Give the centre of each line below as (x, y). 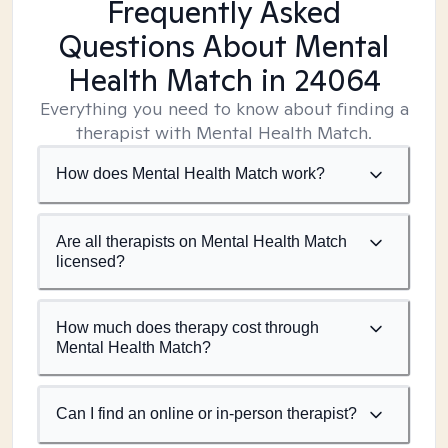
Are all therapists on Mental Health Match (201, 241)
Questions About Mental (224, 46)
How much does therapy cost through (187, 327)
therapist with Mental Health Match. (224, 132)
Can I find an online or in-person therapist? (206, 413)
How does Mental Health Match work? (190, 173)
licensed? (90, 261)
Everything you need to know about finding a (224, 108)
